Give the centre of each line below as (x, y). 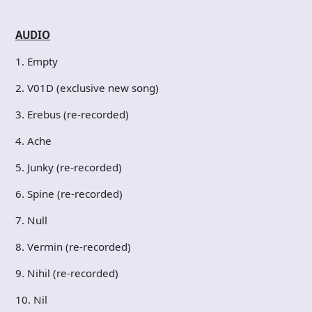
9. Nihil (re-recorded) (67, 273)
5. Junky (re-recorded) (69, 167)
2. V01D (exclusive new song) (87, 87)
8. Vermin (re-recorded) (73, 246)
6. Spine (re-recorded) (69, 193)
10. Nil (31, 299)
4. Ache (33, 140)
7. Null (31, 220)
